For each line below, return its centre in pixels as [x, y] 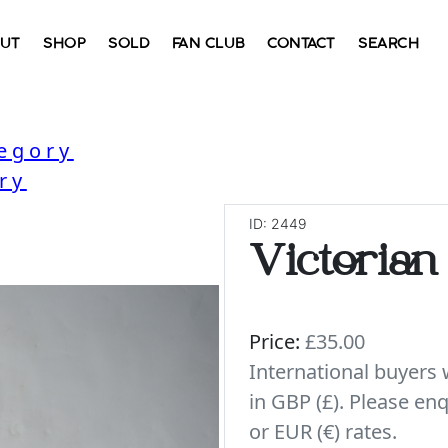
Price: [274, 341]
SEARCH [389, 43]
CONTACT [301, 43]
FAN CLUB [208, 43]
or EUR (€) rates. [323, 431]
